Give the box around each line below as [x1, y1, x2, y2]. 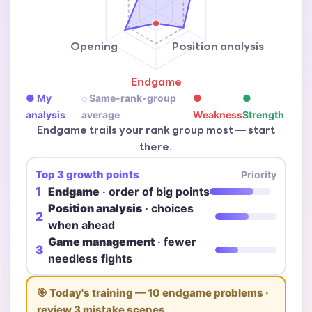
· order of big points [99, 184, 210, 198]
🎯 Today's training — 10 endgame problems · [36, 286, 269, 299]
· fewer [154, 234, 196, 249]
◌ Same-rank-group [81, 92, 177, 104]
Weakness [192, 109, 242, 120]
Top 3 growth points [35, 167, 139, 181]
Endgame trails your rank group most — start [36, 126, 275, 136]
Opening [70, 41, 118, 53]
